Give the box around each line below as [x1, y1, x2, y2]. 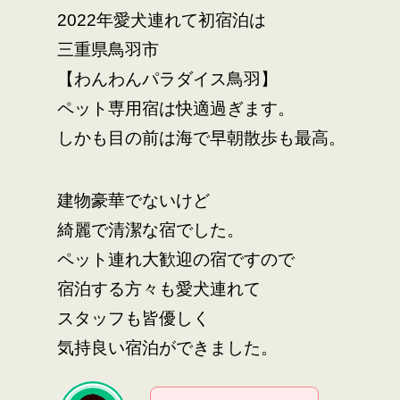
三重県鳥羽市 [57, 39, 159, 59]
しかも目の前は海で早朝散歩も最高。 [57, 128, 346, 147]
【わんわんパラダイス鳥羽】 [57, 69, 278, 88]
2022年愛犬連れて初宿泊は [57, 10, 266, 29]
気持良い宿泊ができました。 [57, 338, 278, 358]
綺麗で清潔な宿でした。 [57, 221, 244, 240]
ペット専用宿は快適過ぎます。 [57, 98, 295, 118]
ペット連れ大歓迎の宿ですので [57, 250, 295, 270]
